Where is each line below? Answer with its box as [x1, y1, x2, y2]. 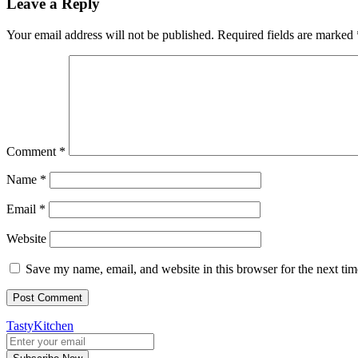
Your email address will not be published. [6, 27, 214, 42]
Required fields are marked [217, 27, 356, 42]
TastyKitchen [6, 318, 74, 332]
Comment [6, 144, 59, 158]
